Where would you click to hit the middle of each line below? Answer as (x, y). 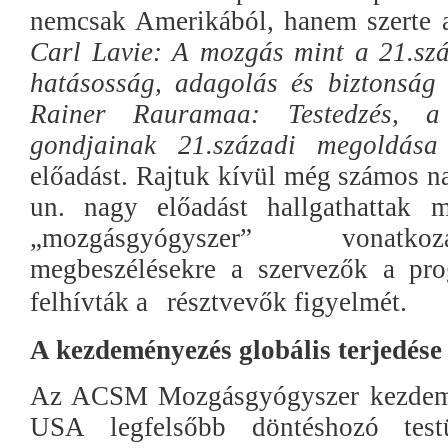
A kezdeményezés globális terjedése (236, 350)
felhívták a (89, 302)
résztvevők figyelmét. (287, 302)
